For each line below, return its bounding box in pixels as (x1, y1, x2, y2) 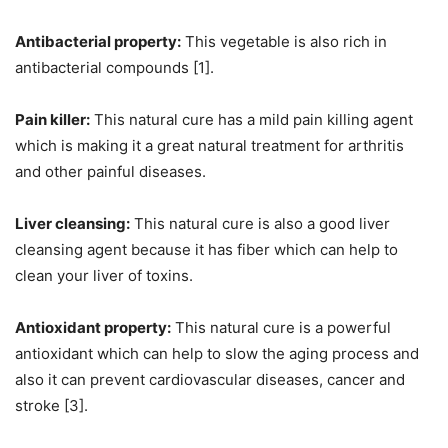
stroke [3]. (15, 396, 88, 416)
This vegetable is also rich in (181, 32, 387, 52)
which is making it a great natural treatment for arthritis (15, 136, 404, 156)
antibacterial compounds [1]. (15, 58, 214, 78)
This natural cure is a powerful (171, 318, 391, 338)
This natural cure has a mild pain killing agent (90, 110, 413, 130)
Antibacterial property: (15, 32, 181, 52)
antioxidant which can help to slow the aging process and (15, 344, 419, 364)
